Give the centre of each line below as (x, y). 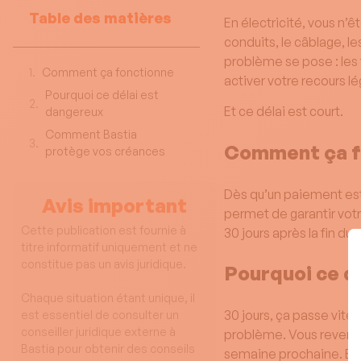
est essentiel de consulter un (100, 315)
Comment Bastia (91, 134)
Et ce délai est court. (284, 112)
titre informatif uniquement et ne (109, 247)
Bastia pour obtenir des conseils (108, 349)
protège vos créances (105, 151)
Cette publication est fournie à (104, 230)
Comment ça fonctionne (108, 72)
